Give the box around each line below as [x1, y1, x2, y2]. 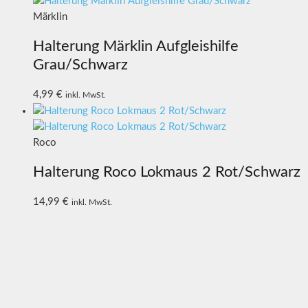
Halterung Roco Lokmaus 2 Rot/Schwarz [33, 164, 300, 180]
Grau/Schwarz [33, 56, 128, 72]
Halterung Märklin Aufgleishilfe [33, 38, 239, 54]
